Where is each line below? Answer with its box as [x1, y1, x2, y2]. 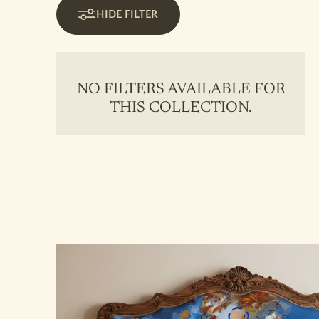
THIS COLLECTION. [110, 100, 253, 117]
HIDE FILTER [96, 8, 159, 21]
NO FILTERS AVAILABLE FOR [76, 82, 286, 98]
